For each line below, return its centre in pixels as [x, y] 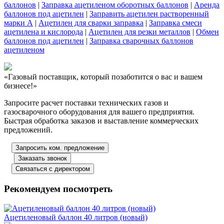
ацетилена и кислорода [43, 32]
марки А [18, 23]
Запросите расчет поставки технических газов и [86, 103]
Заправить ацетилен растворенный [149, 14]
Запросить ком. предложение [60, 148]
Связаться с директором [53, 169]
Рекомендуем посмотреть [58, 188]
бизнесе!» [20, 86]
